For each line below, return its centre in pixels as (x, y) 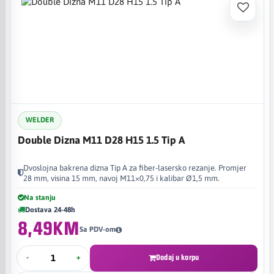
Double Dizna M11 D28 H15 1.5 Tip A (101, 140)
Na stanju (40, 197)
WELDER (40, 120)
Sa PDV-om (97, 229)
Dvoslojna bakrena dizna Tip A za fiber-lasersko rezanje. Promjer (135, 168)
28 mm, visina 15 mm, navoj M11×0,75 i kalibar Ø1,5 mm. (121, 178)
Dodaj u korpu (177, 257)
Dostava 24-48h (50, 209)
